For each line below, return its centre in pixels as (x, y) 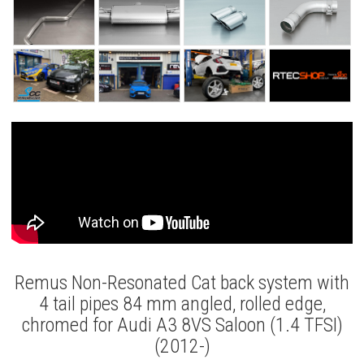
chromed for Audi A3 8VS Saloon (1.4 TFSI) (182, 325)
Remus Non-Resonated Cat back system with (182, 283)
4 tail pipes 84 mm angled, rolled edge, (182, 304)
